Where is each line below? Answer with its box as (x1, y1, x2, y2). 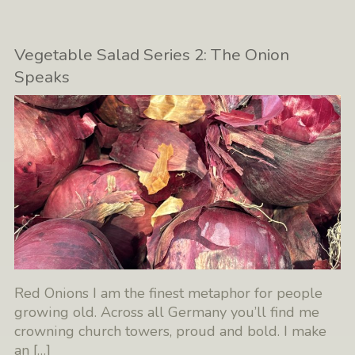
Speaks (14, 65, 71, 88)
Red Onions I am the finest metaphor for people (14, 284, 323, 303)
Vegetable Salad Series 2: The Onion (14, 43, 290, 66)
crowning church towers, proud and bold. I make (14, 322, 327, 342)
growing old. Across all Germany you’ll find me (14, 303, 320, 323)
